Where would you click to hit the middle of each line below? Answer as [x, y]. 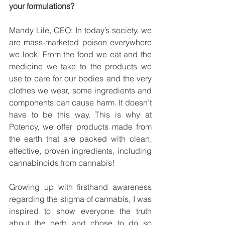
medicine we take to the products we [80, 66]
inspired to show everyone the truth [80, 211]
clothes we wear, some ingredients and [80, 90]
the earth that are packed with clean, [80, 139]
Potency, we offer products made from [80, 127]
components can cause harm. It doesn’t [80, 102]
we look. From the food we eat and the [80, 54]
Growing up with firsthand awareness [80, 187]
